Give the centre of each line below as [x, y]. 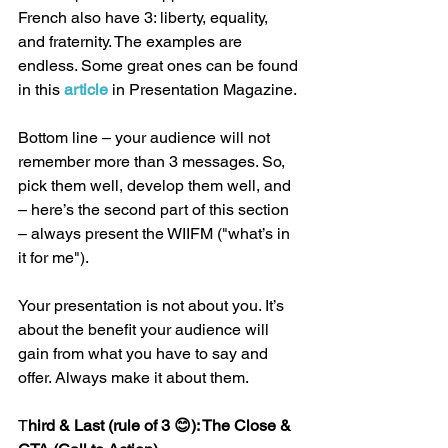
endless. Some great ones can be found [160, 66]
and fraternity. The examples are [132, 42]
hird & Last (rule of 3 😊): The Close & [161, 426]
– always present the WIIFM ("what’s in [156, 234]
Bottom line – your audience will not [146, 138]
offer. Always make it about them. [133, 378]
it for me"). [53, 258]
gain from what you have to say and [145, 354]
